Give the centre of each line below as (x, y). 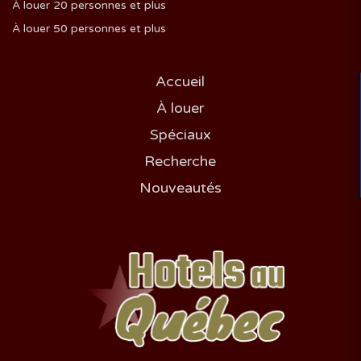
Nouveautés (180, 187)
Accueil (180, 81)
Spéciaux (180, 134)
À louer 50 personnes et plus (89, 28)
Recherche (180, 161)
